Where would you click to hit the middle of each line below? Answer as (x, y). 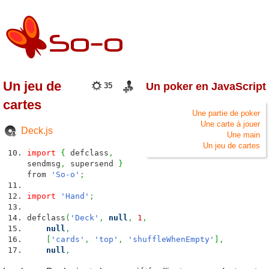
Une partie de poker (226, 113)
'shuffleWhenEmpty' (171, 239)
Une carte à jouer (230, 124)
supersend (92, 164)
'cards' (68, 239)
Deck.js (37, 131)
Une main (243, 134)
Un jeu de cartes (231, 145)
